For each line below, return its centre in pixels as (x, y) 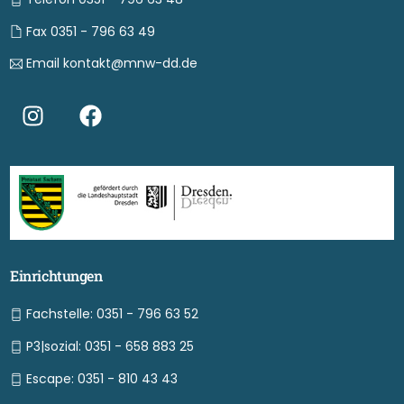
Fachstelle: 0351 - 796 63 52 (112, 314)
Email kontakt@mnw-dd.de (111, 63)
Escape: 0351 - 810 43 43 (101, 379)
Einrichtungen (56, 276)
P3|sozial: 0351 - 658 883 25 (110, 347)
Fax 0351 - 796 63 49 (90, 31)
